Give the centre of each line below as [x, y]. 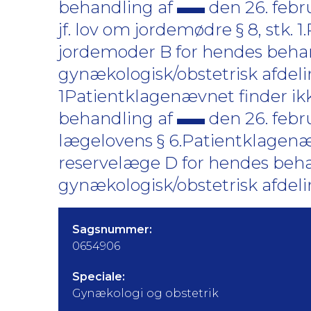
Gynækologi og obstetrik [145, 293]
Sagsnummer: [112, 229]
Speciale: [99, 277]
